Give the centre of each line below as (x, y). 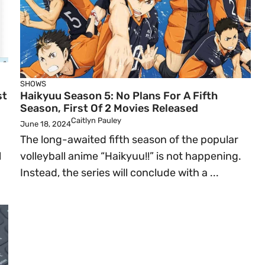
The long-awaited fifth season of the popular (129, 140)
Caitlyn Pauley (96, 120)
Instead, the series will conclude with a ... (119, 173)
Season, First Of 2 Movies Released (109, 108)
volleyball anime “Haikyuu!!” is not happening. (131, 156)
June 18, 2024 (46, 124)
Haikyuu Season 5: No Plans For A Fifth (119, 96)
